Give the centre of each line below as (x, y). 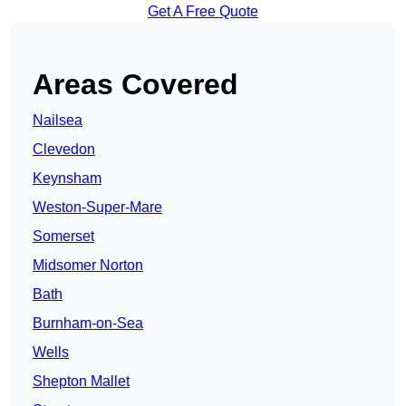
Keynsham (67, 179)
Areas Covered (135, 85)
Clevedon (64, 150)
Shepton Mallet (81, 382)
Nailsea (58, 121)
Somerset (63, 237)
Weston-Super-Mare (97, 208)
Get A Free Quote (203, 12)
